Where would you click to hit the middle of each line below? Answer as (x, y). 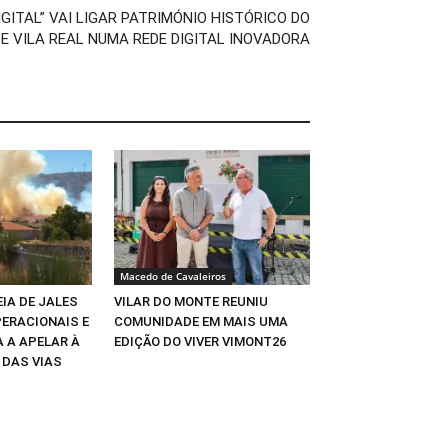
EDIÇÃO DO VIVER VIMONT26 (200, 341)
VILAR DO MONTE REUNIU (191, 301)
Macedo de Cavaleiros (173, 275)
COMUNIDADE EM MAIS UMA (201, 321)
